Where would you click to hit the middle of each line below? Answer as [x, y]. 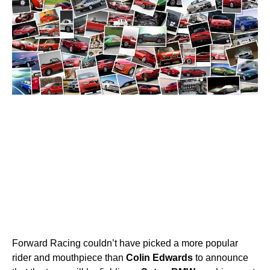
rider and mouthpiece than [69, 257]
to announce [221, 257]
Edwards [173, 257]
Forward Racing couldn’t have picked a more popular [125, 243]
